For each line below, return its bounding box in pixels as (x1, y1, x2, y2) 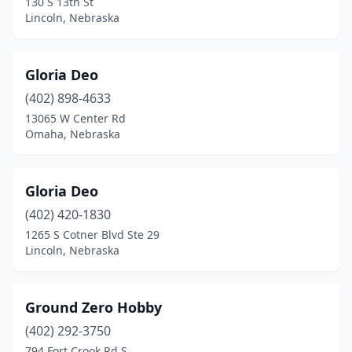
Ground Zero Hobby (25, 298, 162, 317)
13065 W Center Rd (25, 111, 126, 126)
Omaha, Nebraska (25, 126, 120, 141)
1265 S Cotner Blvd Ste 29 (25, 227, 159, 242)
